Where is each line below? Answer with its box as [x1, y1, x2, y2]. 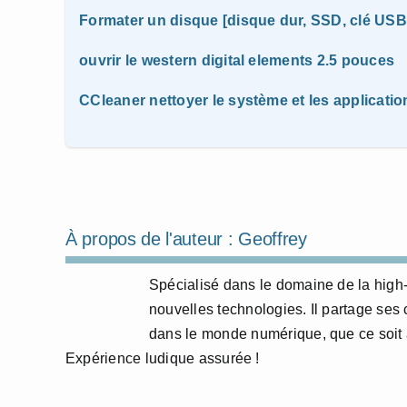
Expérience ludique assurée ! [65, 351, 260, 366]
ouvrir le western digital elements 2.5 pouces [79, 53, 395, 68]
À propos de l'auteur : [65, 229, 239, 249]
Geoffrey [238, 229, 307, 249]
